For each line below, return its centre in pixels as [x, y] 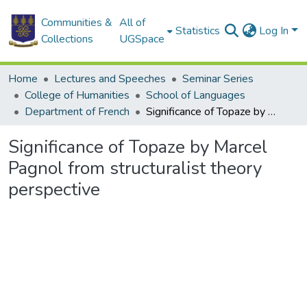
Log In [275, 31]
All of [133, 23]
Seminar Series [218, 79]
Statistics [198, 31]
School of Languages [196, 95]
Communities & [76, 23]
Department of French [77, 112]
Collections [67, 39]
